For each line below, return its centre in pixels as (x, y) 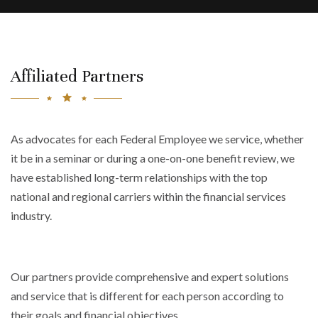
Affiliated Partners (77, 76)
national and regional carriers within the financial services (148, 197)
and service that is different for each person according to (147, 296)
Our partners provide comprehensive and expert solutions (150, 277)
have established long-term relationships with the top (139, 177)
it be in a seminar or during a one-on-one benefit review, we (153, 158)
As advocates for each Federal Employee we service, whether (157, 139)
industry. (31, 216)
